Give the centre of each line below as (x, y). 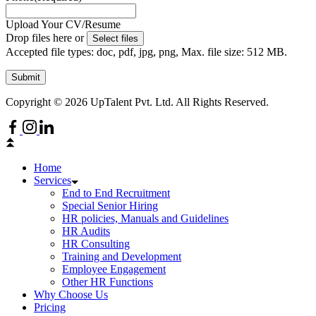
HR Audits (86, 231)
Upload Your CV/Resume (63, 24)
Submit (26, 77)
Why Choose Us (71, 294)
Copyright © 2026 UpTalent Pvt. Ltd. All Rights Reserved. (137, 102)
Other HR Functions (108, 281)
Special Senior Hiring (110, 205)
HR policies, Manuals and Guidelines (145, 218)
